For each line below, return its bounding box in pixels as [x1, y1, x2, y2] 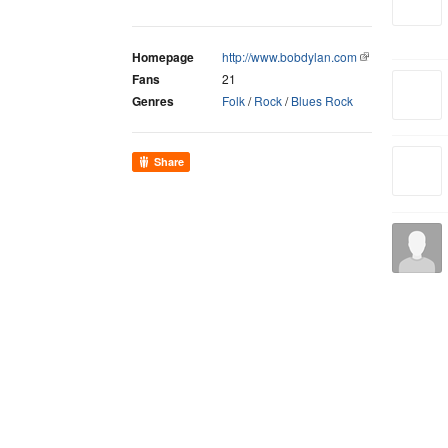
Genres [132, 92, 174, 110]
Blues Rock [291, 92, 353, 109]
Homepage [132, 48, 194, 66]
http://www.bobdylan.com [222, 48, 357, 65]
